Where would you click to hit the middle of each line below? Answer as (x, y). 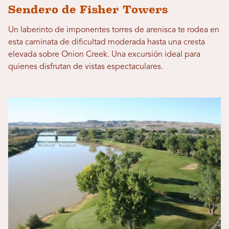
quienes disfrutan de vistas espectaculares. (86, 67)
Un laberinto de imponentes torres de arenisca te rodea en (114, 30)
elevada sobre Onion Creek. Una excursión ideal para (104, 54)
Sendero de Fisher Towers (88, 9)
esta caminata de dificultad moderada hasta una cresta (107, 42)
